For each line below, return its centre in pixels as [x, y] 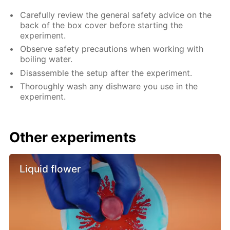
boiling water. [46, 59]
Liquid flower [50, 169]
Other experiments [73, 138]
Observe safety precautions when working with [112, 49]
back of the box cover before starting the [102, 25]
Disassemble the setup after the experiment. [106, 73]
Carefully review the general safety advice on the [116, 15]
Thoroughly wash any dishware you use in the [109, 87]
